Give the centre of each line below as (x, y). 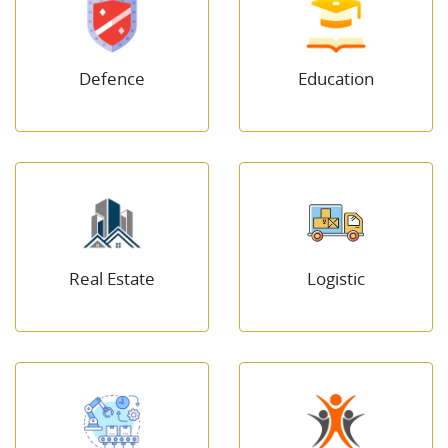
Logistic (336, 278)
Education (336, 78)
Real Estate (112, 278)
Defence (112, 78)
